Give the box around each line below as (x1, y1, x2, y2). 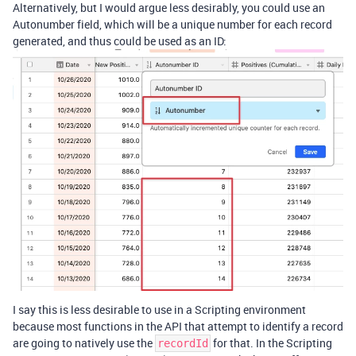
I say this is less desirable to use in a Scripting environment (13, 301, 306, 317)
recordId (157, 336, 208, 350)
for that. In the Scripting (211, 335, 332, 350)
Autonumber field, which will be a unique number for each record (13, 17, 332, 33)
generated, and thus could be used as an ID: (13, 33, 226, 49)
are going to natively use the (13, 335, 155, 350)
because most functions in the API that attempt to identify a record (13, 318, 343, 334)
